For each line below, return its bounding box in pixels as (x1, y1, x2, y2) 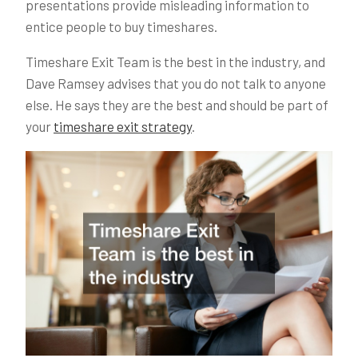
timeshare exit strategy (54, 117, 192, 134)
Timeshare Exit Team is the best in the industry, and (26, 53, 325, 70)
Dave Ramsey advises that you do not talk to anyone (26, 74, 326, 91)
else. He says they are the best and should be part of (26, 96, 328, 113)
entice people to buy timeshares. (26, 18, 217, 34)
